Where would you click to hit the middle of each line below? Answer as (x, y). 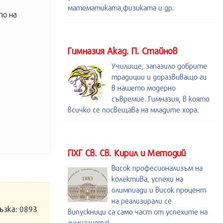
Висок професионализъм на (157, 168)
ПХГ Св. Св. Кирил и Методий (127, 153)
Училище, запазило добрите (159, 66)
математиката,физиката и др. (121, 7)
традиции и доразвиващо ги (159, 77)
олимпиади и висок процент (159, 190)
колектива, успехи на (147, 179)
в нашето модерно (144, 88)
